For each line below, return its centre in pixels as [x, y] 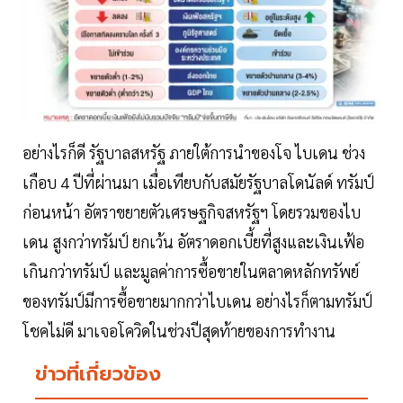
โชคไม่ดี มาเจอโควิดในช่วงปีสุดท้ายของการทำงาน [179, 331]
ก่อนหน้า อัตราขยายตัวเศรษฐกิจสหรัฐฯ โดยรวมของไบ [192, 212]
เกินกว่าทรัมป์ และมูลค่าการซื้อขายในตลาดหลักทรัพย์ [191, 272]
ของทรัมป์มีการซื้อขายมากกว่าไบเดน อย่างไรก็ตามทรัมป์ [197, 301]
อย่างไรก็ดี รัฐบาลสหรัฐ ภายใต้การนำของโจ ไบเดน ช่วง [194, 153]
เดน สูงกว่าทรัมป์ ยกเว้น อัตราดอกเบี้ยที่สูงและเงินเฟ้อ [193, 242]
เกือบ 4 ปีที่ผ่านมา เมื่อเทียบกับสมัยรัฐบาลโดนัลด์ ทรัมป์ [198, 183]
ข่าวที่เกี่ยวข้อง [98, 374]
